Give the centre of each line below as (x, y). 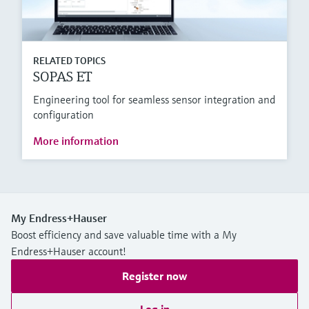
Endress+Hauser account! (69, 251)
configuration (63, 114)
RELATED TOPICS (69, 60)
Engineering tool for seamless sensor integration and (154, 99)
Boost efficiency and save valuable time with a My (124, 234)
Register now (154, 276)
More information (76, 140)
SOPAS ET (63, 77)
